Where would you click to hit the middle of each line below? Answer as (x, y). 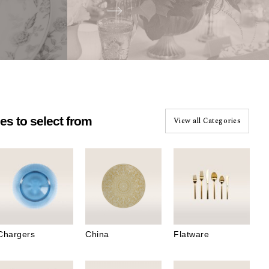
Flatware (191, 234)
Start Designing (154, 164)
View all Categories (207, 121)
